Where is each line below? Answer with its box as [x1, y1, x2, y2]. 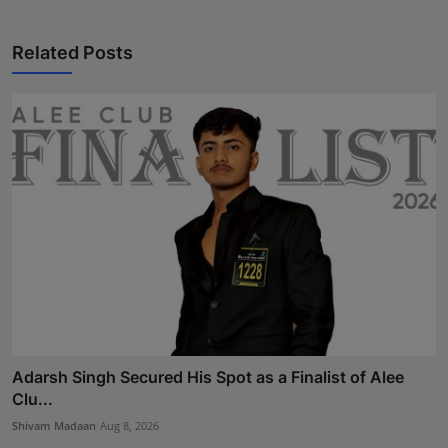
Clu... [12, 389, 53, 410]
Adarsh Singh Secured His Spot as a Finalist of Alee [12, 367, 404, 388]
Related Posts [12, 42, 133, 63]
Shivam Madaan [12, 418, 96, 434]
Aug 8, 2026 [100, 418, 159, 434]
